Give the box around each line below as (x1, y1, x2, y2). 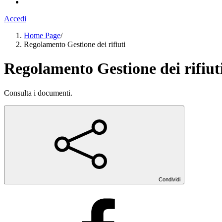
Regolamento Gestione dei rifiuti (24, 40, 125, 49)
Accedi (4, 14, 26, 23)
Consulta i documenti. (4, 88, 72, 97)
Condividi (159, 176, 180, 182)
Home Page (24, 31, 60, 40)
